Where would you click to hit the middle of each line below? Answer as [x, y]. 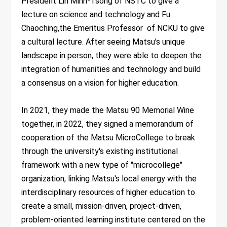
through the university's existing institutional [100, 151]
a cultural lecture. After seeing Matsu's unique [103, 42]
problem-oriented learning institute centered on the [113, 219]
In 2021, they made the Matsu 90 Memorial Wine [108, 110]
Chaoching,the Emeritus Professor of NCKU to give [113, 28]
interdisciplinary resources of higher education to [108, 192]
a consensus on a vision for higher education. [100, 83]
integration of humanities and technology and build [111, 69]
